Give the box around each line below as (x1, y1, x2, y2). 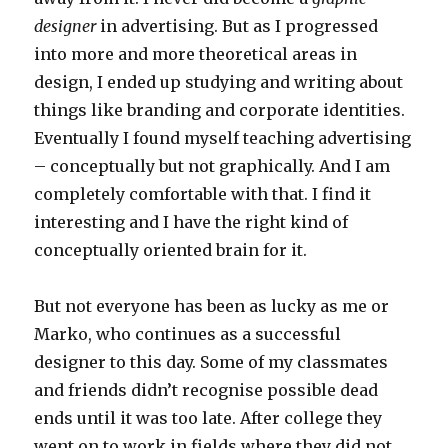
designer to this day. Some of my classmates (34, 352, 389, 373)
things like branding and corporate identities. (34, 100, 406, 121)
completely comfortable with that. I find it (34, 184, 372, 205)
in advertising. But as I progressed (96, 16, 379, 37)
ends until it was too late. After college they (34, 408, 383, 429)
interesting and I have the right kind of (34, 212, 349, 233)
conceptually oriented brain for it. (34, 240, 308, 261)
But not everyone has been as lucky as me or (34, 296, 390, 317)
